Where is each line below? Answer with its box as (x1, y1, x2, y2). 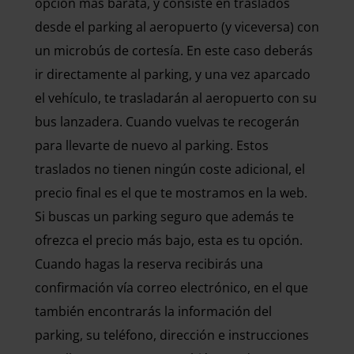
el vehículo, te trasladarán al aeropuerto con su (35, 89, 317, 107)
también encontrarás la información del (35, 303, 272, 320)
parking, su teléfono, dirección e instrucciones (35, 326, 309, 344)
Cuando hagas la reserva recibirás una (35, 255, 263, 273)
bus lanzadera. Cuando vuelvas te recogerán (35, 113, 299, 130)
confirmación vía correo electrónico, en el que (35, 279, 308, 296)
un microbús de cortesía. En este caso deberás (35, 42, 313, 59)
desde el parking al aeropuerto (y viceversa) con (35, 18, 319, 36)
